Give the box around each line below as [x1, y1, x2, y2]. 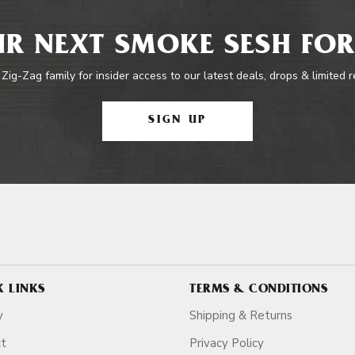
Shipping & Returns [189, 307, 292, 323]
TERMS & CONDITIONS [189, 284, 327, 296]
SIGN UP [148, 115, 207, 127]
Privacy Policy [189, 335, 264, 351]
